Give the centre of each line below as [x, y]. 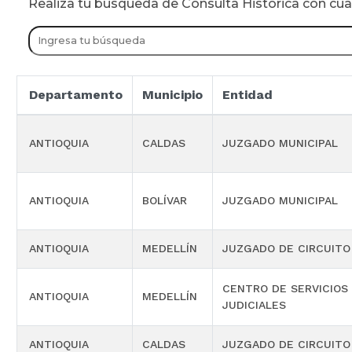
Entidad [247, 95]
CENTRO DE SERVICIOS [285, 289]
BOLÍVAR [165, 201]
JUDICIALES [254, 305]
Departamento [76, 95]
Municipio [172, 95]
